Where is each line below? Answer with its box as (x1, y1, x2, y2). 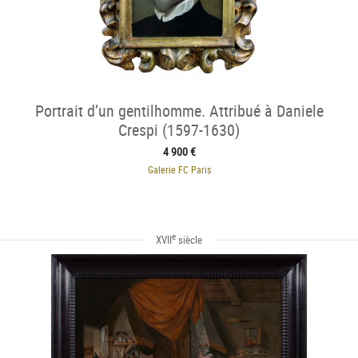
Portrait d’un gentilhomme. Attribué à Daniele (34, 99, 324, 121)
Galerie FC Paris (147, 162, 211, 176)
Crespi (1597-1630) (118, 118, 240, 141)
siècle (176, 233, 202, 248)
